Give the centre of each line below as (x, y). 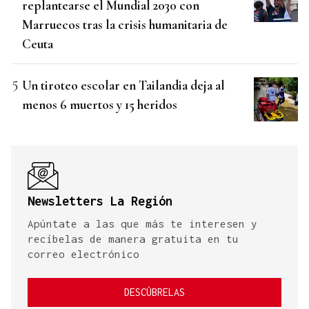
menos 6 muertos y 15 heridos (100, 105)
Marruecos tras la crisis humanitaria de (125, 25)
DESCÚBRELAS (154, 292)
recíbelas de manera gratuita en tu (133, 239)
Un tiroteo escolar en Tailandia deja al (123, 86)
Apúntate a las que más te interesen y (142, 224)
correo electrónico (83, 254)
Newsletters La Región (100, 201)
